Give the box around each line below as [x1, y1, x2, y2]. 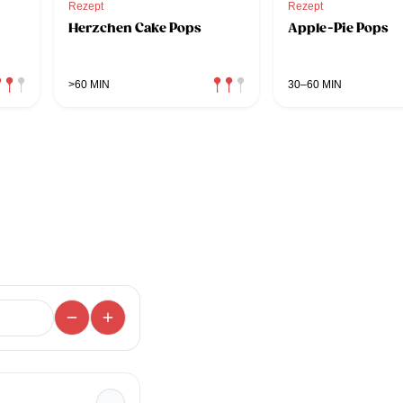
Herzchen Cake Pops [68, 19, 201, 36]
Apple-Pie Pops [288, 19, 389, 36]
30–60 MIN [288, 77, 342, 91]
